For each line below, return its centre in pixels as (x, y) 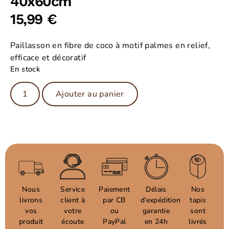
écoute (73, 221)
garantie (156, 211)
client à (73, 200)
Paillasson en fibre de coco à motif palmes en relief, (110, 46)
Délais (156, 189)
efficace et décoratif (49, 58)
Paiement (114, 189)
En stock (25, 69)
